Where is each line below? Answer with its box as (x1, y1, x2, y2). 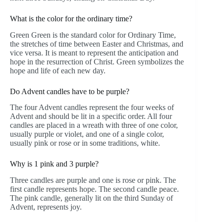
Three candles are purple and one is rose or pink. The (10, 176, 176, 185)
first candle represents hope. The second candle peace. (10, 185, 179, 194)
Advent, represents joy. (10, 203, 82, 212)
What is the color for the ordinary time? (10, 14, 132, 23)
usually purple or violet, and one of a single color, (10, 130, 164, 139)
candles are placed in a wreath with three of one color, (10, 121, 178, 130)
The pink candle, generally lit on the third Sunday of (10, 194, 173, 203)
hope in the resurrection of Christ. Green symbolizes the (10, 57, 184, 66)
